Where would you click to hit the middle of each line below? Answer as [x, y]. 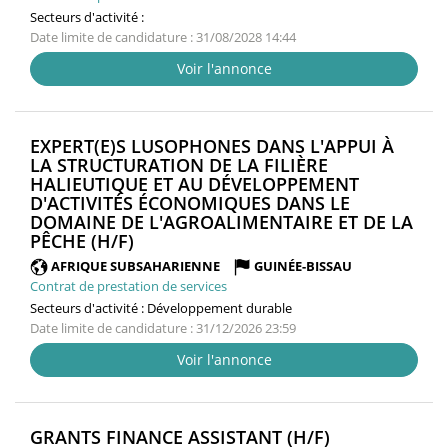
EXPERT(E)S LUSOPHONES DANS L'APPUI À [212, 145]
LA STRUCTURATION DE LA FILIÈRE [179, 164]
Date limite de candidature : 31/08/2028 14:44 [163, 36]
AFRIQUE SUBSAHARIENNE [135, 265]
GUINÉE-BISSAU [303, 265]
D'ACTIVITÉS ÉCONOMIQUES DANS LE [190, 202]
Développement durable [219, 308]
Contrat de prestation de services [128, 286]
